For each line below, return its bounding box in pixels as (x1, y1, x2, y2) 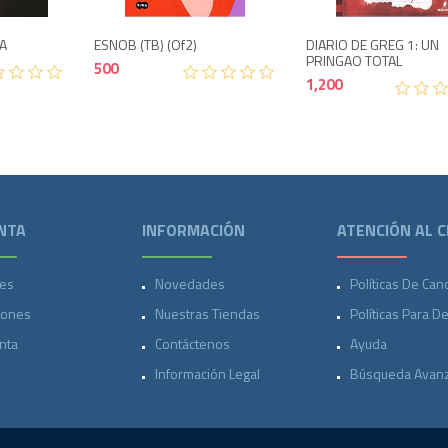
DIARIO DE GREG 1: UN (306, 34, 440, 55)
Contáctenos (154, 333, 230, 354)
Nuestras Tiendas (154, 303, 260, 324)
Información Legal (154, 363, 260, 384)
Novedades (154, 273, 225, 294)
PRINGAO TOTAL (306, 50, 403, 71)
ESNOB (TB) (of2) (94, 34, 198, 55)
